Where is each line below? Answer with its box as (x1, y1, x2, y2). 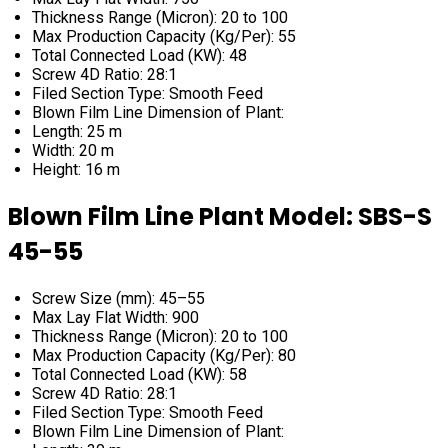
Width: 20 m (32, 141, 114, 160)
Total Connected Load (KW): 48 (32, 46, 247, 65)
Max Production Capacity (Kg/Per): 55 (32, 27, 296, 46)
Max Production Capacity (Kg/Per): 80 (32, 345, 296, 365)
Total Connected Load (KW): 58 (32, 364, 247, 384)
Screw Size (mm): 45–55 (32, 288, 205, 308)
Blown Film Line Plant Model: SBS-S (8, 199, 432, 233)
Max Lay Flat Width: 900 (32, 307, 199, 327)
